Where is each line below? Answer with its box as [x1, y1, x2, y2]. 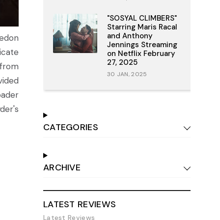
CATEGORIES [43, 121, 98, 133]
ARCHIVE [43, 162, 81, 173]
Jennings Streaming [107, 40, 177, 50]
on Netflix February [107, 49, 175, 58]
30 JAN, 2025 [107, 70, 147, 78]
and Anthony [107, 31, 153, 41]
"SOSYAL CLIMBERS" [107, 13, 177, 23]
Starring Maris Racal [107, 22, 177, 32]
